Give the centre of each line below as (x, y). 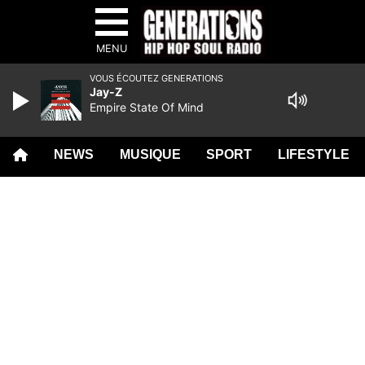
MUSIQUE (150, 154)
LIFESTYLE (314, 154)
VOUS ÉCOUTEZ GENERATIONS (156, 78)
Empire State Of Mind (147, 107)
